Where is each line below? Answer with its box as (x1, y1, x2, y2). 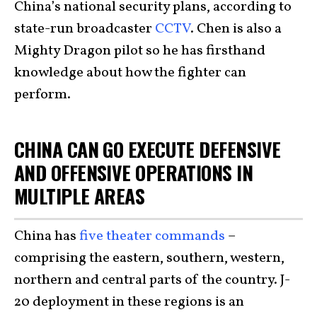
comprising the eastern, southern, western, (14, 248, 284, 268)
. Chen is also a (190, 18, 282, 39)
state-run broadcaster (14, 18, 155, 39)
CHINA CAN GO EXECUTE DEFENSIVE (14, 134, 281, 163)
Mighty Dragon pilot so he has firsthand (14, 40, 265, 61)
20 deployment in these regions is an (14, 292, 244, 312)
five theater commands (79, 226, 225, 246)
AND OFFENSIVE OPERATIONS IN (14, 157, 253, 187)
